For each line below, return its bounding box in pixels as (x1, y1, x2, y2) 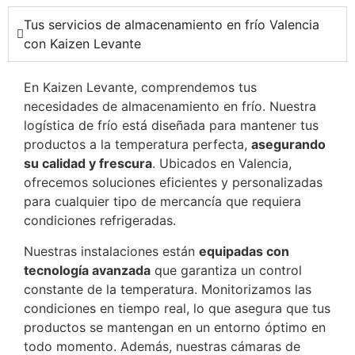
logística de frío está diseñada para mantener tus (24, 117, 319, 134)
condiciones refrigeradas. (24, 212, 176, 229)
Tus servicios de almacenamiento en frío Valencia (24, 17, 319, 33)
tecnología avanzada (24, 261, 151, 278)
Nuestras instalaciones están (24, 242, 199, 259)
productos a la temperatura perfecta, (24, 136, 251, 153)
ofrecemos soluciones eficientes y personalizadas (24, 174, 323, 191)
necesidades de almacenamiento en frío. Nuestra (24, 98, 316, 115)
